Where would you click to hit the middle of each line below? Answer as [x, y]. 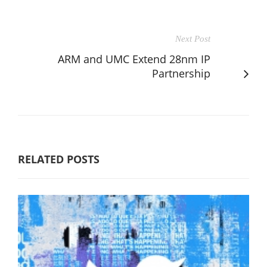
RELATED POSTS [59, 159]
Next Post [193, 38]
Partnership [181, 73]
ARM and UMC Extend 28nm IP [134, 59]
